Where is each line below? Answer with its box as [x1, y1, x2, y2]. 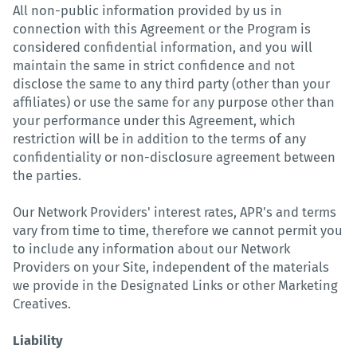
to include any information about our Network [13, 241, 290, 257]
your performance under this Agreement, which [13, 112, 296, 128]
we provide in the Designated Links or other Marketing [13, 277, 338, 293]
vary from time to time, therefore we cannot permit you [13, 222, 343, 238]
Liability [13, 332, 63, 348]
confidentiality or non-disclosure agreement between [13, 149, 335, 165]
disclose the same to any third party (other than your [13, 76, 330, 92]
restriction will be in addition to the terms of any [13, 131, 306, 147]
